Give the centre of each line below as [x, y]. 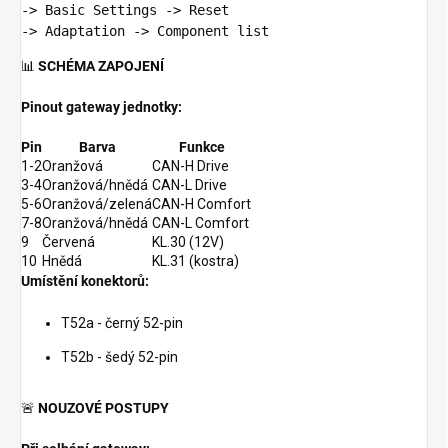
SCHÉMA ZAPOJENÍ [101, 66]
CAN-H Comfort [201, 204]
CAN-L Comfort [200, 223]
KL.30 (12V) [188, 242]
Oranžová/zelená [97, 204]
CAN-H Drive [190, 166]
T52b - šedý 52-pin [119, 357]
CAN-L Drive [189, 185]
